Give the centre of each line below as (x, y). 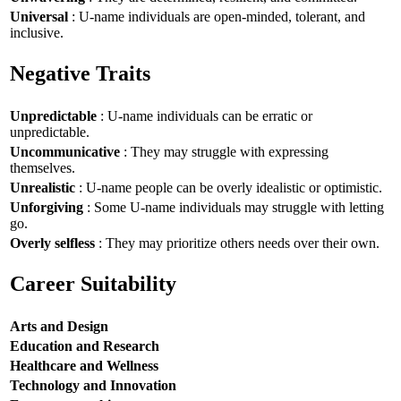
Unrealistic (43, 187)
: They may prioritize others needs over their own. (237, 243)
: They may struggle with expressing (224, 151)
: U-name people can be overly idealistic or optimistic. (229, 187)
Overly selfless (52, 243)
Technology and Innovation (93, 385)
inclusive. (37, 32)
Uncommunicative (65, 151)
